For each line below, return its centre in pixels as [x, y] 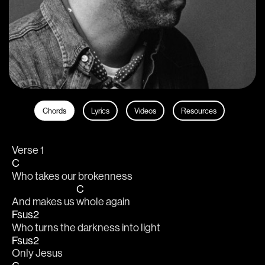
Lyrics [100, 111]
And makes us [44, 202]
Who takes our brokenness [73, 176]
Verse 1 [28, 150]
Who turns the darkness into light [87, 227]
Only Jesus [38, 253]
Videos [145, 111]
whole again [104, 202]
